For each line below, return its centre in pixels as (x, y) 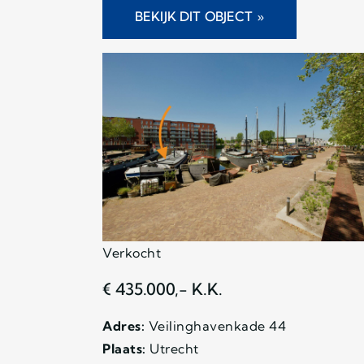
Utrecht (172, 348)
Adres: (123, 325)
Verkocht (132, 252)
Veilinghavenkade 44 (215, 325)
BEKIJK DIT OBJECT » (199, 16)
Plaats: (124, 348)
